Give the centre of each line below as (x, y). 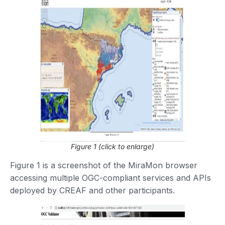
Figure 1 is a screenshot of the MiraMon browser (104, 165)
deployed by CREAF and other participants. (94, 190)
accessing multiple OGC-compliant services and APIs (110, 178)
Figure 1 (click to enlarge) (113, 146)
